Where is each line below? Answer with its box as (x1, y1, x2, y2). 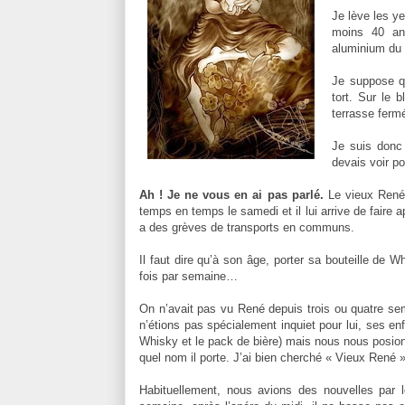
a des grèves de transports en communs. (139, 220, 354, 234)
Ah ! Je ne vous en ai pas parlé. (139, 187, 324, 202)
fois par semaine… (139, 268, 238, 283)
